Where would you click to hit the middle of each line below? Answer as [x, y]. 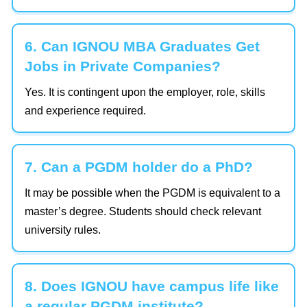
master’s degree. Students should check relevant [143, 212]
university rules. [63, 230]
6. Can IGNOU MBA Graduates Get [142, 47]
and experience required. [85, 111]
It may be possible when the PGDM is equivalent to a [152, 193]
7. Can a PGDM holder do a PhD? [139, 167]
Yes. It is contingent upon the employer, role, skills [145, 93]
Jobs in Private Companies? [123, 66]
